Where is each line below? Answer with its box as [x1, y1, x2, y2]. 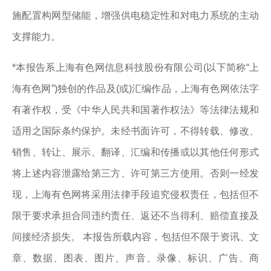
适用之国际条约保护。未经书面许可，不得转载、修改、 [12, 126, 259, 136]
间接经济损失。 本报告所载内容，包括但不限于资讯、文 [12, 232, 259, 242]
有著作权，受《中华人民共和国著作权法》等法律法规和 [12, 105, 259, 115]
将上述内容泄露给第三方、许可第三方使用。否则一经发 [12, 168, 259, 178]
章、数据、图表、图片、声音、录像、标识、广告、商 [12, 253, 259, 263]
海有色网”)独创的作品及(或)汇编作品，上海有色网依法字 [12, 83, 259, 94]
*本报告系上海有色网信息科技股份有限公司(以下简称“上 [12, 62, 259, 73]
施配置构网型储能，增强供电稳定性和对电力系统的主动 [12, 10, 259, 21]
